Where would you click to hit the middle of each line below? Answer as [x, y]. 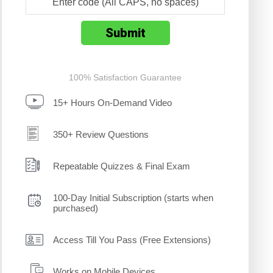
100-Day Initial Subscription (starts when [133, 197]
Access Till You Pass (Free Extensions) [132, 239]
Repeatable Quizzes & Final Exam [122, 166]
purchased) [76, 208]
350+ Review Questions [101, 134]
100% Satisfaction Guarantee [126, 77]
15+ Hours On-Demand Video [113, 102]
